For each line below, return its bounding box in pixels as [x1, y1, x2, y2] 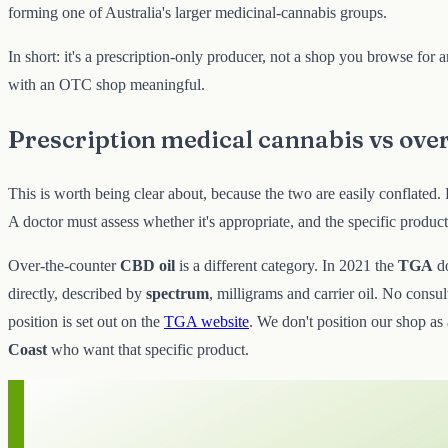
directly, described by [8, 285, 146, 303]
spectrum [146, 285, 209, 303]
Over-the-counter [8, 257, 120, 275]
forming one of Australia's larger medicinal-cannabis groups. [8, 3, 387, 21]
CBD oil [120, 257, 175, 275]
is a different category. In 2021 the [175, 257, 398, 275]
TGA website [164, 313, 249, 331]
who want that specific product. [47, 341, 249, 359]
